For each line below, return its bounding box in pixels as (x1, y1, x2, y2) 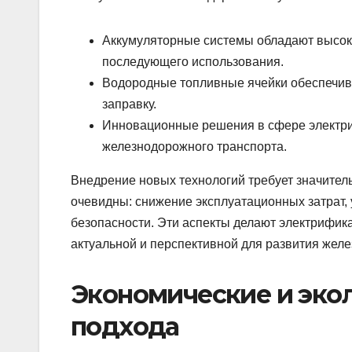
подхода (71, 310, 179, 342)
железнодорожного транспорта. (102, 139, 287, 153)
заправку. (102, 97, 156, 111)
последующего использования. (102, 54, 284, 68)
